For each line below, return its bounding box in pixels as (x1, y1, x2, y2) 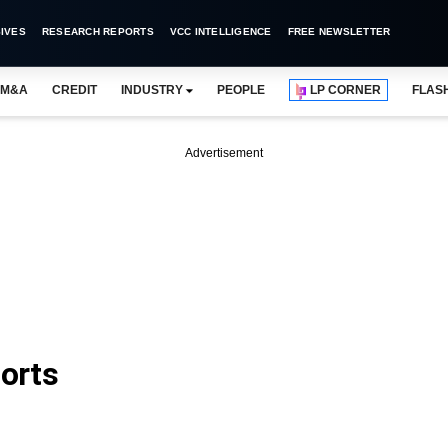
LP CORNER (310, 83, 382, 97)
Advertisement (185, 146, 263, 160)
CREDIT (51, 83, 97, 97)
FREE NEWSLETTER (287, 26, 391, 37)
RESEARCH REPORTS (41, 26, 154, 37)
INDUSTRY (120, 83, 183, 97)
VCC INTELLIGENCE (169, 26, 272, 37)
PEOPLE (216, 83, 266, 97)
